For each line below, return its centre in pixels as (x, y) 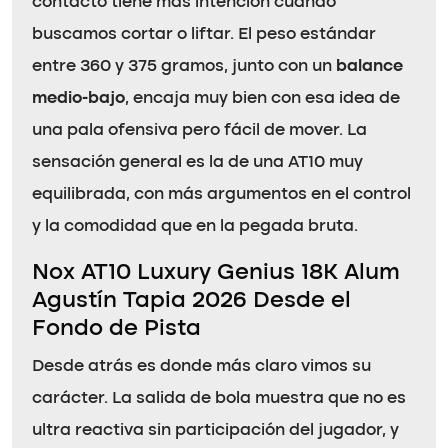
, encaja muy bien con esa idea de (262, 98)
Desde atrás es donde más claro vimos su (201, 366)
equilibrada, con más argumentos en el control (221, 194)
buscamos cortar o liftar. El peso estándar (204, 34)
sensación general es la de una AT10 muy (197, 162)
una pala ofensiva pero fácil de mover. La (199, 130)
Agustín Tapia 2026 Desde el (191, 300)
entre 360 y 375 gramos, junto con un (184, 66)
